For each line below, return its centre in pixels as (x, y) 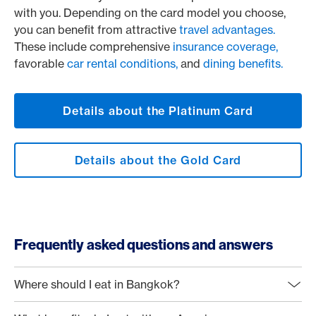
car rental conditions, (122, 63)
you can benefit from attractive (97, 30)
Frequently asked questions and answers (144, 244)
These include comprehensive (93, 47)
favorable (41, 63)
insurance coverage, (225, 47)
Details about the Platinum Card (158, 111)
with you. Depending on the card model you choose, (150, 13)
